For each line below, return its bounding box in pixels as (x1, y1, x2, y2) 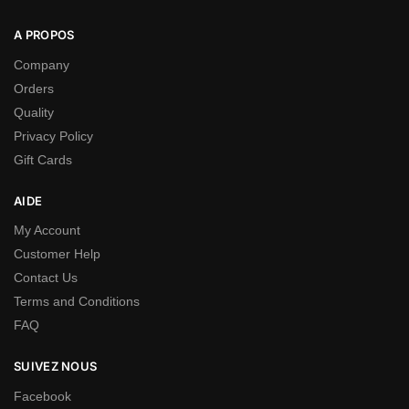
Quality (14, 104, 54, 120)
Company (14, 57, 69, 72)
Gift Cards (14, 152, 72, 167)
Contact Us (14, 270, 78, 286)
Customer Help (14, 246, 100, 262)
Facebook (14, 388, 71, 404)
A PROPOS (14, 27, 75, 43)
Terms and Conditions (14, 294, 140, 309)
